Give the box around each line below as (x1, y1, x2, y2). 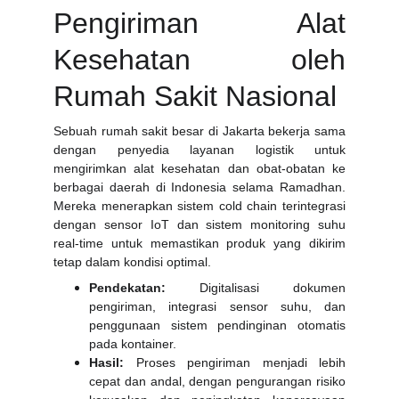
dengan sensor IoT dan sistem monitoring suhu (53, 217, 346, 232)
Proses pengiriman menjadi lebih (124, 355, 346, 370)
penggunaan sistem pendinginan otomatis (89, 318, 346, 332)
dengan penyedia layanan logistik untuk (53, 142, 346, 157)
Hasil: (89, 355, 124, 370)
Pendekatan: (89, 281, 166, 295)
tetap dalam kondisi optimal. (53, 255, 211, 269)
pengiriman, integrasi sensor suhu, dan (89, 299, 346, 313)
